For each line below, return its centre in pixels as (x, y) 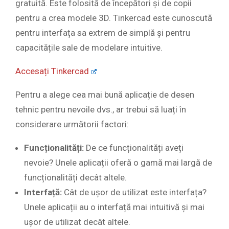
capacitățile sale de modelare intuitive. (89, 48)
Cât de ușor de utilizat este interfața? (134, 192)
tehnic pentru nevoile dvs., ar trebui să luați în (101, 110)
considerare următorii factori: (72, 124)
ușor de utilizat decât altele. (77, 222)
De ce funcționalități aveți (134, 148)
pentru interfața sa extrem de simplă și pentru (103, 33)
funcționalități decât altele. (75, 178)
